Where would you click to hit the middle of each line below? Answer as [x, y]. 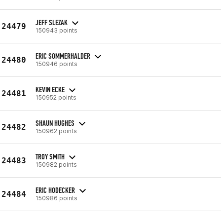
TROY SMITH [50, 156]
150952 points [56, 97]
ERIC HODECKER [55, 190]
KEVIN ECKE [50, 89]
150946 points [56, 64]
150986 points [56, 198]
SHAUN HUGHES [55, 123]
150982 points [56, 164]
